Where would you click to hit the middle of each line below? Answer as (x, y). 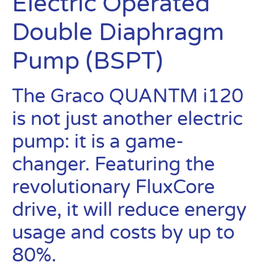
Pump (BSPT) (87, 61)
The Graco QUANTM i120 (128, 96)
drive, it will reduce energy (129, 210)
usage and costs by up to (123, 233)
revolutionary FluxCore (113, 187)
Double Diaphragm (118, 32)
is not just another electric (127, 119)
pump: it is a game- (98, 142)
